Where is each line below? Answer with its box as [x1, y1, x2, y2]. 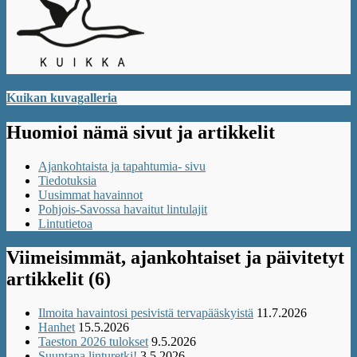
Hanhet [38, 320, 75, 334]
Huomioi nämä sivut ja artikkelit [6, 122, 275, 143]
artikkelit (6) [6, 268, 111, 289]
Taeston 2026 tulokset [38, 334, 148, 348]
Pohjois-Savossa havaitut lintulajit [38, 202, 207, 216]
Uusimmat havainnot [38, 187, 143, 202]
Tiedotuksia [38, 173, 96, 187]
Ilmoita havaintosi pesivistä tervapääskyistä [38, 305, 253, 320]
